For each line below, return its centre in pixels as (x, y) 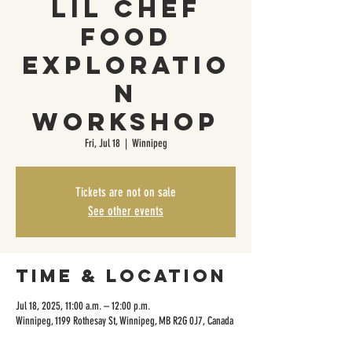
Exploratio (126, 65)
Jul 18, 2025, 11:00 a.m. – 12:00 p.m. (83, 306)
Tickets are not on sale (126, 192)
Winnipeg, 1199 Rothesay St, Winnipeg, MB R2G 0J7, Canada (125, 321)
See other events (126, 211)
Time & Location (121, 275)
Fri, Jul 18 (102, 143)
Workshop (126, 121)
